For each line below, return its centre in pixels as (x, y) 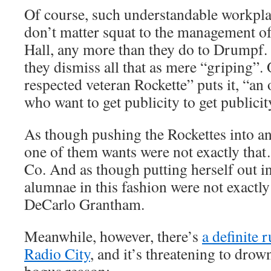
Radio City (57, 253)
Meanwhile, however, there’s (113, 236)
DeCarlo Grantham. (84, 204)
